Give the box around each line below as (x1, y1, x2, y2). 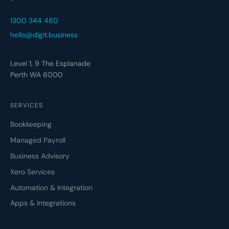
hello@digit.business (10, 30, 78, 40)
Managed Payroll (10, 135, 65, 145)
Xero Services (10, 167, 55, 176)
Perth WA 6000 (10, 70, 63, 80)
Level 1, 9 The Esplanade (10, 59, 90, 68)
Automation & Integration (10, 182, 93, 192)
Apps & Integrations (10, 198, 76, 208)
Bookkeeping (10, 120, 52, 129)
